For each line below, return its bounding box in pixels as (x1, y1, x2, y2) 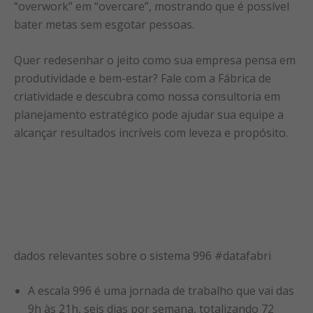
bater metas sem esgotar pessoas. (14, 16, 194, 32)
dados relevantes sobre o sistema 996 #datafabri (14, 248, 271, 264)
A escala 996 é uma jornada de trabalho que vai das (28, 283, 294, 299)
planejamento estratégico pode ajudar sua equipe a (14, 107, 284, 123)
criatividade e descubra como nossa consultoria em (14, 89, 280, 105)
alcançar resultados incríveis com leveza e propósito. (14, 125, 288, 141)
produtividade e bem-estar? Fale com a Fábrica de (14, 71, 271, 87)
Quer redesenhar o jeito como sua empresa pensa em (14, 52, 296, 68)
